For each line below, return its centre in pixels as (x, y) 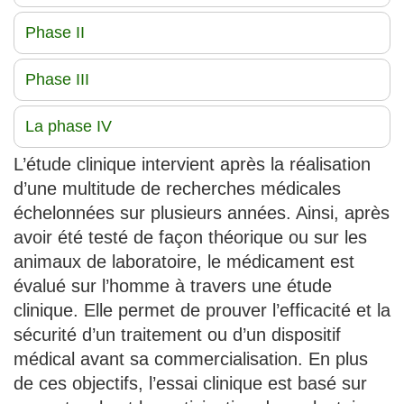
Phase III (57, 79)
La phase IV (69, 126)
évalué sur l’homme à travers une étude (173, 285)
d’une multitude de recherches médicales (177, 188)
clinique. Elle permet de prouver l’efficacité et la (202, 310)
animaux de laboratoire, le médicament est (184, 261)
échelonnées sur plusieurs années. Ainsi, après (202, 212)
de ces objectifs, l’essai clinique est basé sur (190, 383)
